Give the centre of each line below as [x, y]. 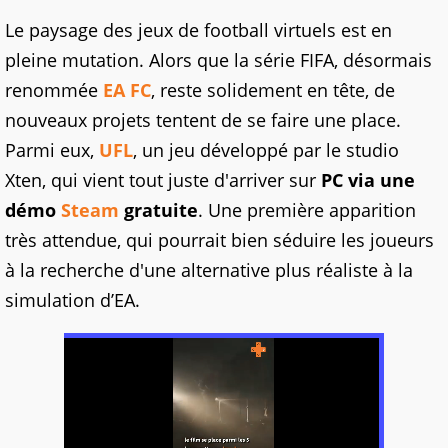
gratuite [158, 210]
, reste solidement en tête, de [273, 90]
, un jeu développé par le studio [266, 150]
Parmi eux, [52, 150]
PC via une [368, 180]
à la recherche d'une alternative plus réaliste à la [209, 270]
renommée [54, 90]
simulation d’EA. [72, 300]
